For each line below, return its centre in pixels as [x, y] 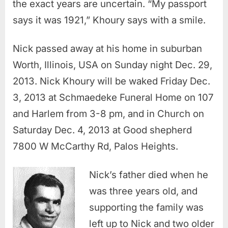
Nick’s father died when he [149, 175]
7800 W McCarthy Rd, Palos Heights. [95, 146]
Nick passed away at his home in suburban [107, 48]
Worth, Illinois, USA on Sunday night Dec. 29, [112, 65]
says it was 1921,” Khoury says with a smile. [109, 20]
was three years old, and [143, 191]
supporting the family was [146, 207]
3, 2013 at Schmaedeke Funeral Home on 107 [113, 97]
